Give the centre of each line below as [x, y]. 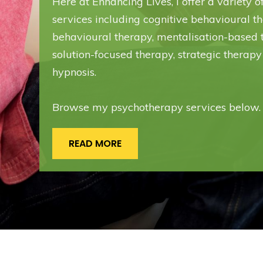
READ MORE [95, 143]
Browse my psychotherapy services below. [156, 107]
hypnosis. [74, 72]
